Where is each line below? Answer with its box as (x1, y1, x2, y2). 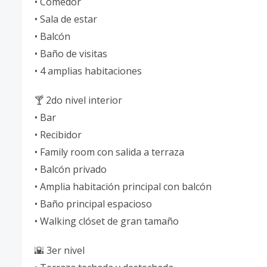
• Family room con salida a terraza (35, 145, 184, 159)
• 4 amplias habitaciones (35, 64, 142, 77)
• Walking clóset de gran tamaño (35, 215, 179, 228)
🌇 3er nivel (35, 244, 85, 257)
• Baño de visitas (35, 47, 107, 60)
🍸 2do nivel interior (35, 94, 122, 107)
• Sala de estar (35, 13, 97, 26)
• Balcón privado (35, 163, 107, 176)
